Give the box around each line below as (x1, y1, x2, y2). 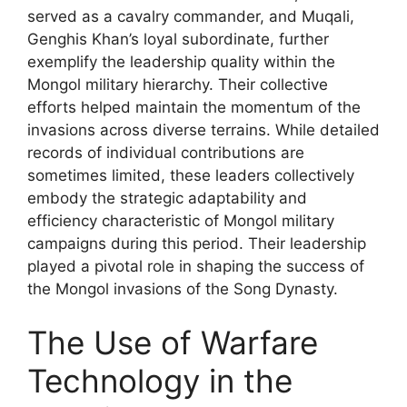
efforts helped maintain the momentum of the (27, 97, 361, 116)
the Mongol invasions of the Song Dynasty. (27, 279, 338, 298)
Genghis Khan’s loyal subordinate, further (27, 29, 329, 48)
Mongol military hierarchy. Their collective (27, 74, 328, 94)
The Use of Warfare (27, 323, 318, 362)
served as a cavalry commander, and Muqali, (27, 6, 354, 25)
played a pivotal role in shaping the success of (27, 256, 364, 275)
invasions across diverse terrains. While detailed (27, 120, 380, 139)
